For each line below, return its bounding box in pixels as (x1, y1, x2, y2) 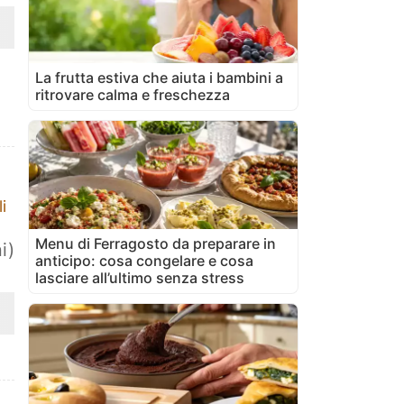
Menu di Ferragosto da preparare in (35, 234, 276, 252)
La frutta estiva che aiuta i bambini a (35, 68, 283, 87)
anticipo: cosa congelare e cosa (35, 251, 253, 270)
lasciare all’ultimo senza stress (35, 268, 244, 287)
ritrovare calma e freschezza (35, 85, 230, 104)
